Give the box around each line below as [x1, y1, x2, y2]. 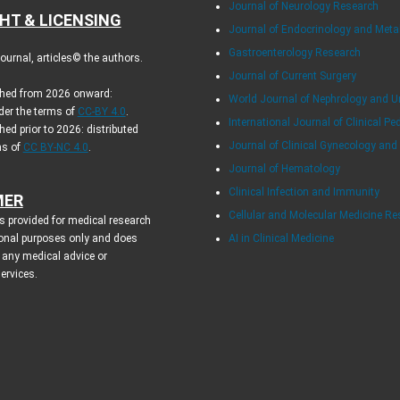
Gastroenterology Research [229, 46, 362, 59]
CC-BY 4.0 [77, 104, 126, 118]
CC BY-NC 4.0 [22, 140, 88, 154]
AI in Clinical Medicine [229, 231, 335, 245]
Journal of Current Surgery [229, 69, 357, 82]
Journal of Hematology [229, 162, 341, 175]
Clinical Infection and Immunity [229, 185, 380, 198]
